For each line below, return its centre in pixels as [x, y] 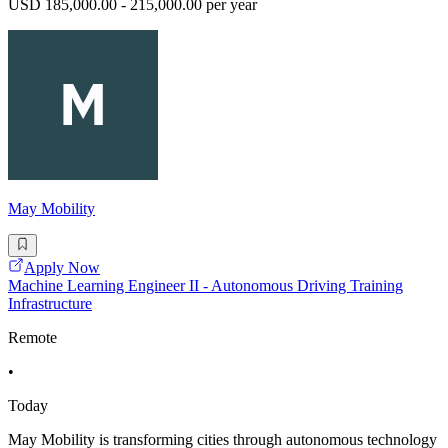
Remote [32, 337]
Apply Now [62, 267]
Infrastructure [50, 303]
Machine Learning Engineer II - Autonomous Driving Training [205, 285]
